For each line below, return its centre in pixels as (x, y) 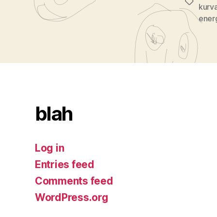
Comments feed (74, 181)
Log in (50, 148)
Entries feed (65, 164)
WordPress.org (72, 197)
